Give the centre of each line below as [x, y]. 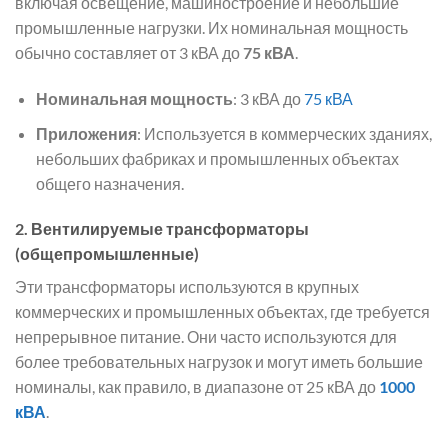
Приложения [86, 133]
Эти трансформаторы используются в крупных [187, 287]
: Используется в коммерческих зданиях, [284, 133]
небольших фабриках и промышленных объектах [217, 158]
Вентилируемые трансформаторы [170, 229]
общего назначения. [109, 183]
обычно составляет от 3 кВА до [129, 53]
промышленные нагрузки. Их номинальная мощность [211, 28]
